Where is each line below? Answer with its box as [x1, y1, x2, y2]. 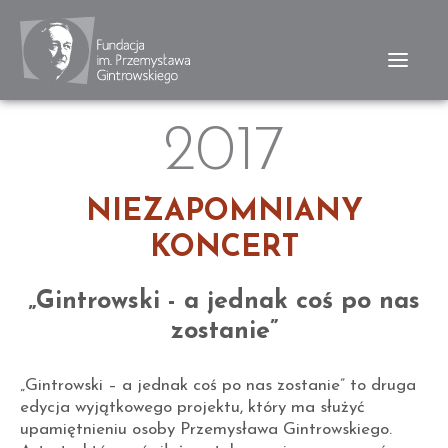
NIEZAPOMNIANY [85, 197, 363, 228]
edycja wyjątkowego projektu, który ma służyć [20, 399, 365, 416]
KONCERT [149, 233, 299, 264]
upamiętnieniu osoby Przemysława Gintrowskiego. [20, 421, 392, 438]
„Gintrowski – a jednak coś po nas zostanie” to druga [20, 377, 416, 394]
